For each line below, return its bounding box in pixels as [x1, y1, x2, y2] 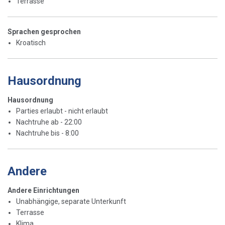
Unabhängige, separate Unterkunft [16, 197, 126, 205]
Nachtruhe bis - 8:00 [16, 129, 79, 137]
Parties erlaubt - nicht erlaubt [16, 106, 108, 115]
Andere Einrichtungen [8, 186, 79, 194]
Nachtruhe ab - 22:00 [16, 118, 82, 126]
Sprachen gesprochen [8, 27, 81, 36]
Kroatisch [16, 38, 46, 47]
